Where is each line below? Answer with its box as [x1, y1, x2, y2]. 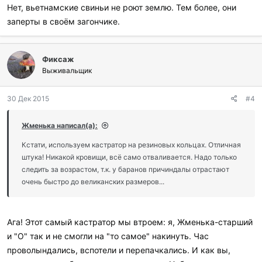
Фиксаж [42, 54, 74, 64]
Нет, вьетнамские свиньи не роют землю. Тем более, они [7, 2, 236, 12]
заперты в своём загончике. [7, 16, 120, 26]
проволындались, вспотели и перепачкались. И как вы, [7, 245, 230, 255]
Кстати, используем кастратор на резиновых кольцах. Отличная [22, 140, 241, 149]
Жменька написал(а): [22, 121, 98, 130]
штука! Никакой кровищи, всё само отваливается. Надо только [22, 153, 237, 161]
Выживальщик [42, 66, 92, 75]
